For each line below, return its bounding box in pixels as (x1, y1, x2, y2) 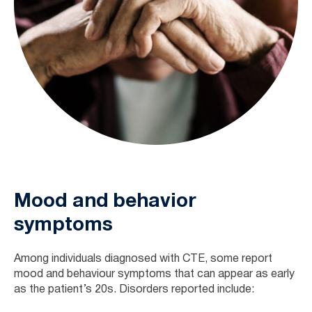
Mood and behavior (14, 192, 196, 211)
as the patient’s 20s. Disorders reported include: (14, 284, 254, 295)
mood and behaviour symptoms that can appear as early (14, 269, 295, 279)
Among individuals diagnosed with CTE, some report (14, 253, 272, 264)
